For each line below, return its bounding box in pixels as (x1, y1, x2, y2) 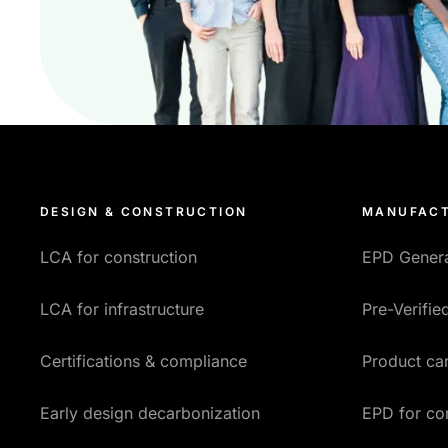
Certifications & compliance (40, 351, 247, 372)
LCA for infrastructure (40, 299, 204, 320)
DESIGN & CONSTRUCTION (40, 204, 248, 220)
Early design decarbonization (40, 403, 260, 424)
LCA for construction (40, 247, 197, 268)
